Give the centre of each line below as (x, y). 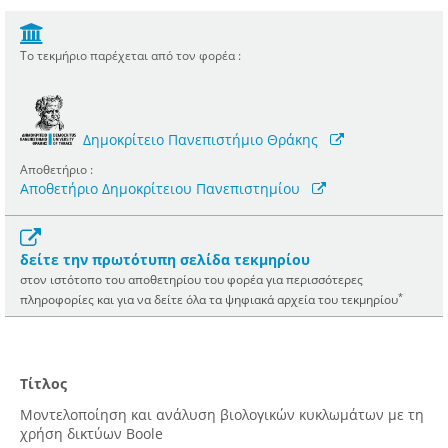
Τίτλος (43, 384)
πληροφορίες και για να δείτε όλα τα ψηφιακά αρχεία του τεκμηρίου (209, 299)
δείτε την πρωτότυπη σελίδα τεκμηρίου (165, 260)
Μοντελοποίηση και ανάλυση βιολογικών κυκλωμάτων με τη (222, 415)
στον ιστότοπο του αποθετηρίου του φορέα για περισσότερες (191, 279)
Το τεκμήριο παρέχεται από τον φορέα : (130, 55)
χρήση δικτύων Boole (91, 434)
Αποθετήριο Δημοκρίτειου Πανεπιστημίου (160, 189)
